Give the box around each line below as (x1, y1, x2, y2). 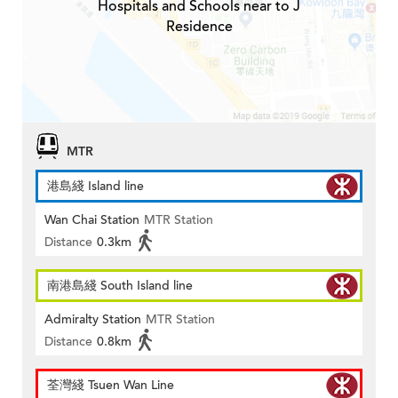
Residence (165, 17, 233, 37)
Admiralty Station (44, 311, 141, 329)
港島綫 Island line (47, 178, 144, 195)
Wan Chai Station (44, 211, 139, 229)
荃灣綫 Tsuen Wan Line (47, 377, 174, 394)
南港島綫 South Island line (47, 277, 193, 295)
